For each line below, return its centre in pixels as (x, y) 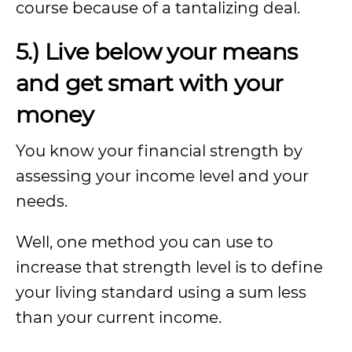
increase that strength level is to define (169, 267)
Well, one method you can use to (145, 242)
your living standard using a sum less (161, 292)
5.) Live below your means (157, 51)
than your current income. (119, 317)
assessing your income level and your (162, 176)
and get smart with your (150, 83)
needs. (42, 201)
